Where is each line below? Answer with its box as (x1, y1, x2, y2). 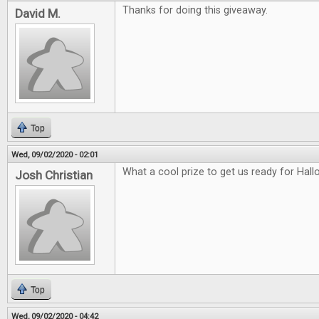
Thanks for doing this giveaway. (122, 4, 268, 16)
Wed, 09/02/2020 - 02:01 (11, 150, 98, 159)
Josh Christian (15, 168, 93, 182)
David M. (15, 6, 61, 21)
